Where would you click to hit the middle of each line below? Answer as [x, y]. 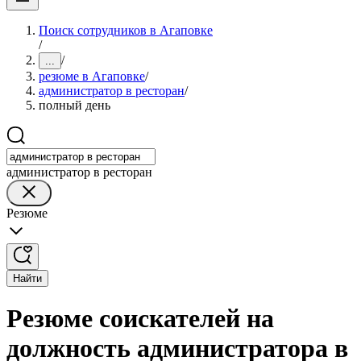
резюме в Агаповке [92, 76]
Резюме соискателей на [140, 319]
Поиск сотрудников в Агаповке [126, 30]
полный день [75, 105]
